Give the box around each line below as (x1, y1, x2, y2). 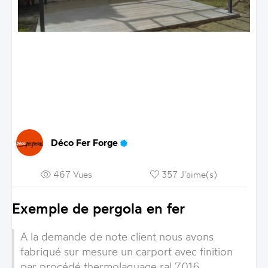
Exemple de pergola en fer (11, 199, 185, 217)
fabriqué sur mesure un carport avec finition (20, 244, 233, 258)
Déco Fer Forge (51, 136, 121, 148)
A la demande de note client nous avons (20, 229, 214, 243)
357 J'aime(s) (159, 168, 218, 180)
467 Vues (51, 168, 93, 180)
